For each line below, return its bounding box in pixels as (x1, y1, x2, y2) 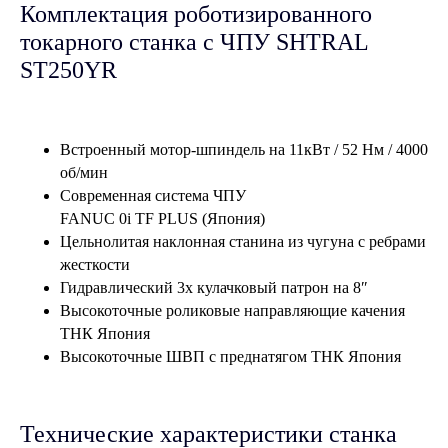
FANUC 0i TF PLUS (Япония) (60, 209, 265, 227)
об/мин (60, 163, 108, 181)
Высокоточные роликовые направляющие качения (60, 301, 405, 319)
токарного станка (20, 28, 197, 55)
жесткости (60, 255, 130, 273)
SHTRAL (276, 28, 368, 55)
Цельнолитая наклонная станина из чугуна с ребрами (60, 232, 426, 250)
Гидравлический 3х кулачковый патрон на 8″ (60, 278, 372, 296)
